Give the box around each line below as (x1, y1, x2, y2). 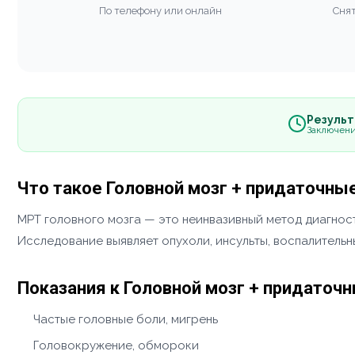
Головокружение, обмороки (33, 338, 199, 353)
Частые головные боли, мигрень (33, 311, 218, 326)
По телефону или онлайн (99, 4, 222, 17)
